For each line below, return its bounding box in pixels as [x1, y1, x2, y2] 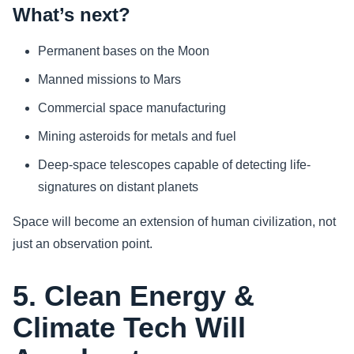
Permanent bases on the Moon [38, 43, 209, 58]
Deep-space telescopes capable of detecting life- [38, 157, 311, 171]
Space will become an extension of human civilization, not [13, 214, 336, 228]
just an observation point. [13, 236, 153, 250]
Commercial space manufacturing [38, 100, 226, 115]
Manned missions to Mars [38, 72, 181, 86]
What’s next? [13, 3, 130, 25]
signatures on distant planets [38, 179, 198, 194]
